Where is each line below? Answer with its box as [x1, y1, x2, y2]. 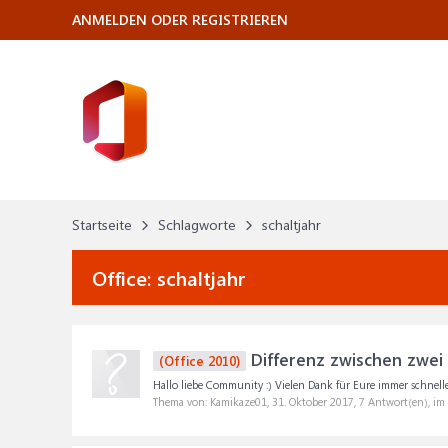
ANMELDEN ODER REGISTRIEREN [72, 10, 288, 29]
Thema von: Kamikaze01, [153, 394, 272, 409]
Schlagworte [158, 215, 236, 234]
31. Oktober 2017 [272, 394, 354, 409]
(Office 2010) [159, 352, 240, 369]
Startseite [72, 215, 132, 234]
